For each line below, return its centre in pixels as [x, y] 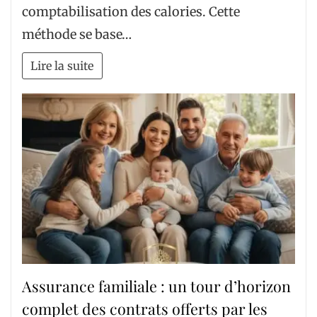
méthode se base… [77, 35]
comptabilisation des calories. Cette [131, 12]
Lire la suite [62, 65]
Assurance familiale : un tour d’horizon [156, 286]
